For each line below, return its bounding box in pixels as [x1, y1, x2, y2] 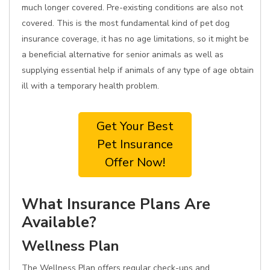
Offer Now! [105, 154, 165, 171]
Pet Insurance [97, 136, 173, 152]
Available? [22, 212, 96, 233]
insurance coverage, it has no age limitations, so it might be [22, 33, 249, 45]
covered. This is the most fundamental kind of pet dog [22, 17, 230, 29]
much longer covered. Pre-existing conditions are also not [22, 2, 243, 13]
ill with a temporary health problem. [22, 80, 159, 92]
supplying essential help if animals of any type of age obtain [22, 64, 254, 76]
